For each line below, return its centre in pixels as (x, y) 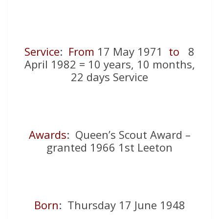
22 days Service (109, 77)
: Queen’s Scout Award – (128, 135)
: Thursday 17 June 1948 (122, 205)
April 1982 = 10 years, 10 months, (109, 64)
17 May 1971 (131, 52)
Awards (47, 135)
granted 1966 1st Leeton (109, 147)
